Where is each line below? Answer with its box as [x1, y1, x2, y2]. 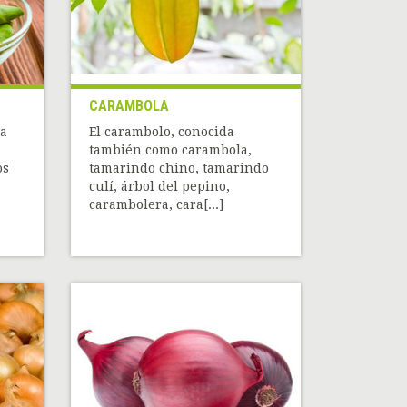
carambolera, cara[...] [89, 197, 224, 213]
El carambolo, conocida [89, 124, 235, 140]
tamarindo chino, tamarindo [89, 161, 270, 176]
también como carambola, [89, 143, 253, 158]
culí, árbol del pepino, [89, 179, 231, 194]
